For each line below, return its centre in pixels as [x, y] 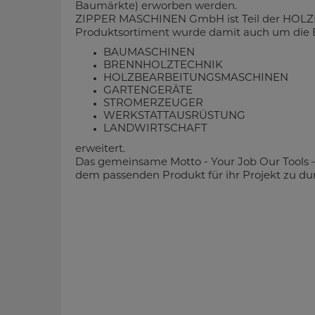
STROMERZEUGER [153, 104]
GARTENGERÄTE [148, 91]
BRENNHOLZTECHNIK [163, 66]
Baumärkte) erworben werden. [157, 7]
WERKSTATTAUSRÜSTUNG [174, 116]
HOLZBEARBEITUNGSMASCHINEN [196, 78]
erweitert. [102, 149]
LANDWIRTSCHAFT [157, 129]
